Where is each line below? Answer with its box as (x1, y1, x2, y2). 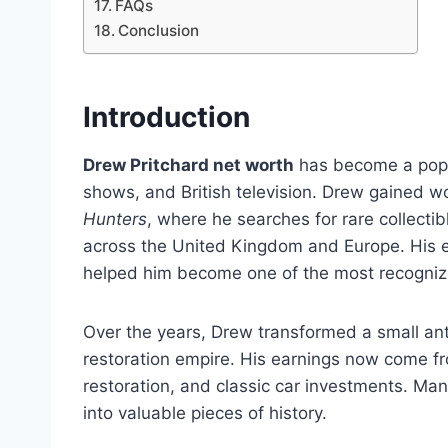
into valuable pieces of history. (83, 403, 327, 424)
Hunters (83, 209, 147, 230)
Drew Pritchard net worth (83, 155, 294, 176)
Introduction (83, 100, 250, 135)
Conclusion (118, 21, 200, 41)
